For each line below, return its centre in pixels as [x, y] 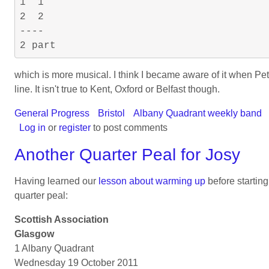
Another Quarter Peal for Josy [127, 155]
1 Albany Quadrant [54, 248]
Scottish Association [62, 219]
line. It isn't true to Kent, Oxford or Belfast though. [117, 89]
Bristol [111, 113]
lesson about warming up [152, 181]
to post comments [129, 128]
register [75, 128]
